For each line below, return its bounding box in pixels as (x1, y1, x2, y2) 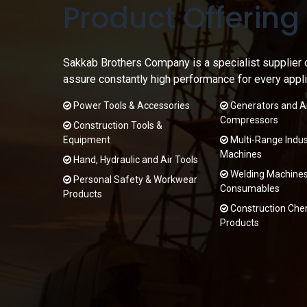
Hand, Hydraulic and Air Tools (71, 154, 198, 165)
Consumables (219, 183, 280, 194)
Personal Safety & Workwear (71, 174, 197, 185)
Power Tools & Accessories (71, 100, 190, 111)
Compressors (219, 114, 278, 125)
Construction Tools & (71, 120, 162, 131)
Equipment (62, 134, 110, 145)
